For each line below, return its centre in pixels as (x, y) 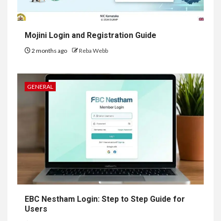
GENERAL (40, 86)
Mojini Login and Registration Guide (91, 35)
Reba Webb (93, 50)
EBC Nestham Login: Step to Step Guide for (105, 199)
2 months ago (49, 50)
